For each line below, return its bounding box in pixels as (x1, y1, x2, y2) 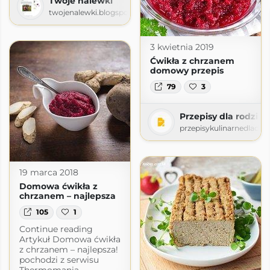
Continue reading (19, 223, 93, 234)
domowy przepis (149, 64, 224, 76)
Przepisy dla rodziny (179, 110, 269, 122)
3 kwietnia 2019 (149, 41, 214, 52)
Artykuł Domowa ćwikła (19, 233, 121, 245)
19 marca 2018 (19, 167, 78, 178)
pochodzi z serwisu (19, 254, 99, 265)
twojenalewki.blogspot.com (48, 8, 150, 17)
